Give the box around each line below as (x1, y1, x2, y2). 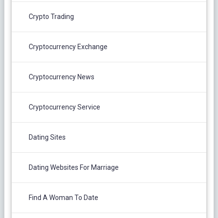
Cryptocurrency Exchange (28, 42, 108, 51)
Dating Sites (28, 133, 66, 141)
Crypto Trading (28, 12, 74, 20)
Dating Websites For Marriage (28, 163, 119, 171)
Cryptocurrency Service (28, 103, 100, 111)
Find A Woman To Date (28, 193, 98, 201)
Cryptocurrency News (28, 73, 94, 81)
